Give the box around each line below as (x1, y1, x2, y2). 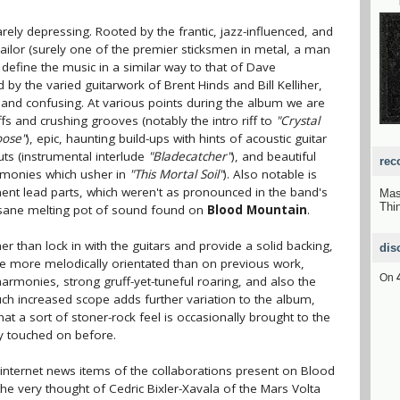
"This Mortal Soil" (129, 166, 223, 182)
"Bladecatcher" (148, 148, 231, 164)
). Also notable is (223, 166, 317, 182)
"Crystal (276, 112, 320, 129)
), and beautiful (231, 148, 316, 164)
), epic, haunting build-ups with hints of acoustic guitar (26, 130, 327, 146)
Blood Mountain (207, 202, 307, 218)
